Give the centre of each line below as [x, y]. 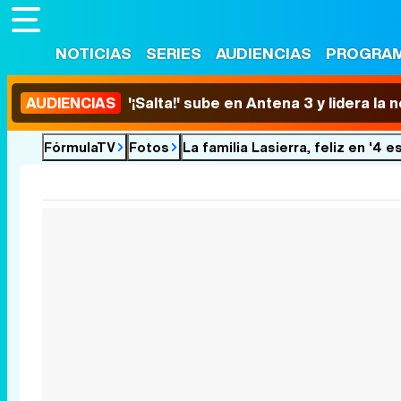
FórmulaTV [80, 147]
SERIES [174, 53]
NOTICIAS [94, 53]
